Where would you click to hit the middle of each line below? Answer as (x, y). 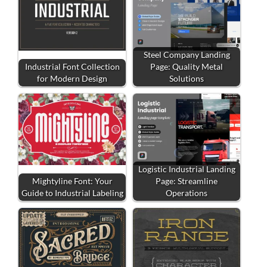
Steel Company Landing (187, 54)
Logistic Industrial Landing (187, 169)
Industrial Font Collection (72, 66)
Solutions (187, 78)
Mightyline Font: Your (72, 181)
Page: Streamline (187, 181)
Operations (187, 193)
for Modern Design (72, 78)
